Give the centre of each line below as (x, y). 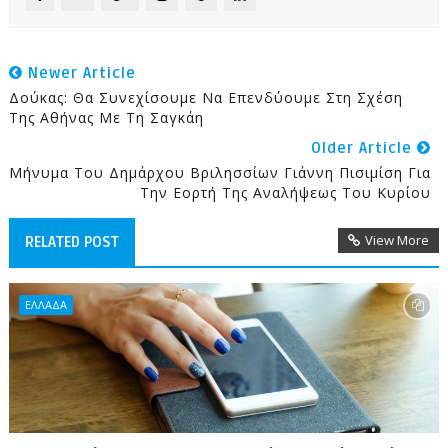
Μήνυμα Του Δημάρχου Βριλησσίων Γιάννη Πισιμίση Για (220, 172)
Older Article (364, 147)
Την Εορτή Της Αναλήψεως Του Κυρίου (286, 192)
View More (397, 239)
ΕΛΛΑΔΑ (45, 304)
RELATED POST (71, 241)
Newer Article (79, 72)
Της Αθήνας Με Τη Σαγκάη (106, 117)
